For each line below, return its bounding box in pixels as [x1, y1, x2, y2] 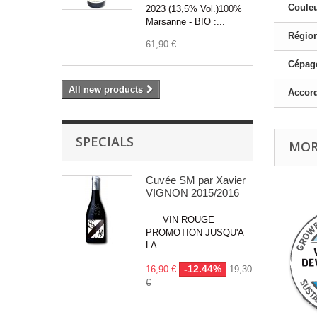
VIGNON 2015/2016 [146, 186, 239, 199]
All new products [69, 83, 143, 95]
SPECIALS [76, 132, 134, 150]
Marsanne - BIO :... [146, 16, 225, 27]
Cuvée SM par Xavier [146, 173, 246, 186]
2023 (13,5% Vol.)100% [146, 3, 242, 14]
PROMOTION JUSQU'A [146, 226, 243, 238]
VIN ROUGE [146, 214, 214, 225]
